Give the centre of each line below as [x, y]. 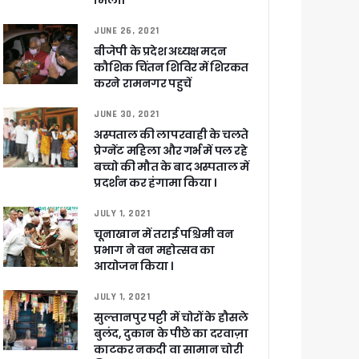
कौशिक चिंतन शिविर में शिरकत [171, 67]
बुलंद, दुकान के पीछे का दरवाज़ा [171, 333]
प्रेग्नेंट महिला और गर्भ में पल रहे [171, 151]
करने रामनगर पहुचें [143, 83]
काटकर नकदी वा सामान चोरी [169, 349]
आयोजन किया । [133, 266]
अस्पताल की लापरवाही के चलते [171, 135]
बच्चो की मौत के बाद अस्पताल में [171, 167]
